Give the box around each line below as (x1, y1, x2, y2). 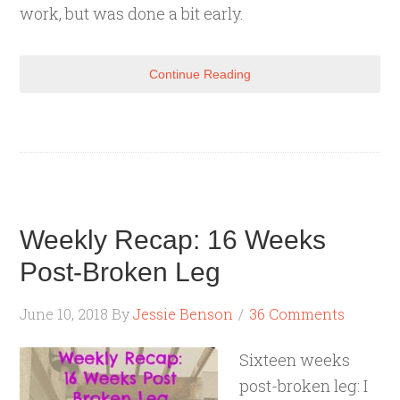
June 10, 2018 (20, 304, 109, 323)
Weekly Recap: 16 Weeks (20, 225, 327, 254)
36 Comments (249, 304, 346, 323)
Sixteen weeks (239, 349, 351, 371)
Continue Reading (149, 67, 251, 81)
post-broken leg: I (239, 375, 369, 396)
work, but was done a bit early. (20, 3, 245, 24)
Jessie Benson (133, 304, 234, 323)
